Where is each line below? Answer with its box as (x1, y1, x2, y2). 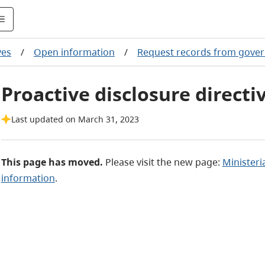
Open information (34, 46, 115, 59)
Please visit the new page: (105, 156, 222, 169)
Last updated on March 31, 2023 (11, 114, 139, 125)
